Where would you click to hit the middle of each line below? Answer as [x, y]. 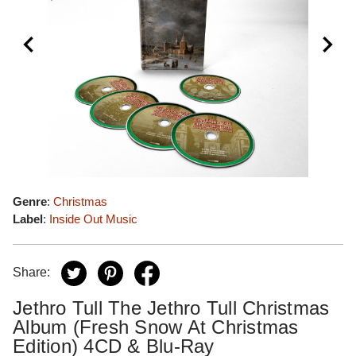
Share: [31, 273]
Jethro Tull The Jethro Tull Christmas [171, 308]
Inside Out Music [93, 219]
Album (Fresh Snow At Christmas [156, 327]
